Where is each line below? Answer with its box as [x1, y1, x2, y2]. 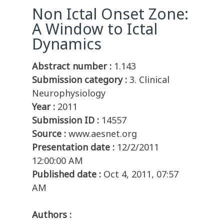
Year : [32, 100, 55, 113]
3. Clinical [129, 73, 169, 86]
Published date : [32, 168, 101, 180]
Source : [32, 127, 66, 140]
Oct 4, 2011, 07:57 [103, 168, 178, 180]
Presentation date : [32, 141, 114, 153]
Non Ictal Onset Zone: [32, 3, 188, 24]
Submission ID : [32, 114, 99, 126]
